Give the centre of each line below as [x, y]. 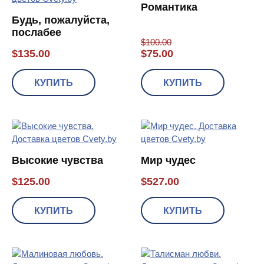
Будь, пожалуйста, [61, 20]
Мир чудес [168, 160]
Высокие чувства [57, 160]
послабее [37, 32]
